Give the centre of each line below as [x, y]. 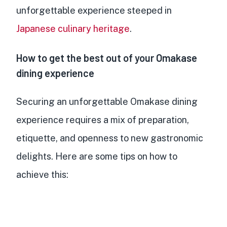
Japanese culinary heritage [73, 29]
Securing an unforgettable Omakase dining [107, 102]
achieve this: [42, 175]
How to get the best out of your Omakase [107, 58]
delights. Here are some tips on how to [97, 157]
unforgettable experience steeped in [94, 11]
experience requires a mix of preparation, [103, 120]
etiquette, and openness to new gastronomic [110, 138]
